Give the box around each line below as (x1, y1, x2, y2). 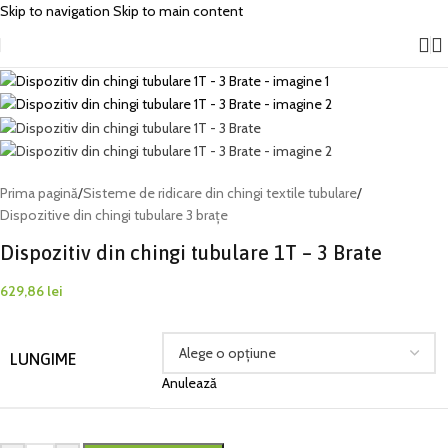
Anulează (162, 374, 217, 393)
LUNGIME (10, 350, 76, 369)
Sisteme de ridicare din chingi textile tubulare (83, 184, 357, 203)
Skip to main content (113, 2, 243, 20)
